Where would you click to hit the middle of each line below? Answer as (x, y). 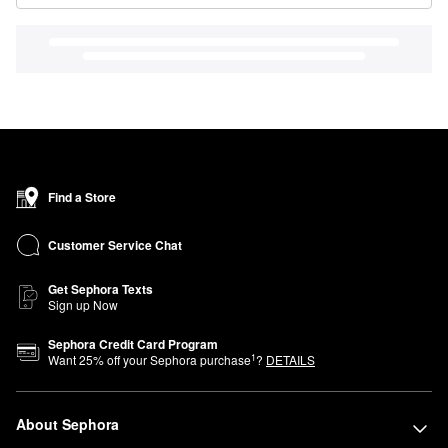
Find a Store (82, 197)
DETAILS (290, 360)
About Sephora (67, 424)
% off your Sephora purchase (172, 360)
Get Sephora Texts (100, 289)
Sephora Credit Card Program (133, 344)
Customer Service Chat (115, 244)
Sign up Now (83, 305)
